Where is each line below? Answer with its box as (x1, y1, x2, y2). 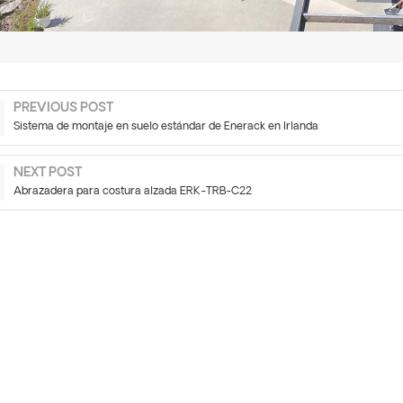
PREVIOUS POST (13, 102, 114, 116)
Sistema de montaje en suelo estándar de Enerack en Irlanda (13, 121, 319, 133)
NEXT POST (13, 166, 83, 181)
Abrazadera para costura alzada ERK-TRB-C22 (13, 186, 253, 198)
